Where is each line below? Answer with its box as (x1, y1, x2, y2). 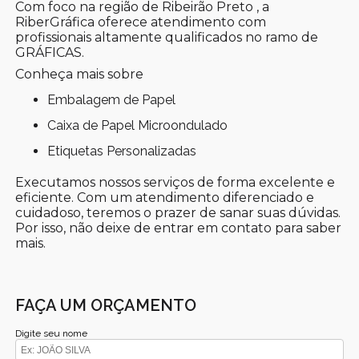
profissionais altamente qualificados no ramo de (15, 29, 319, 45)
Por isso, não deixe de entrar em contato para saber (15, 220, 342, 236)
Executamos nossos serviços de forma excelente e (15, 174, 336, 190)
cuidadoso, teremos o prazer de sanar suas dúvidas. (15, 204, 341, 220)
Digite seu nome (15, 327, 88, 339)
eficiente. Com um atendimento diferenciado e (15, 189, 315, 205)
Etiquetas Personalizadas (55, 143, 197, 159)
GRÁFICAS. (15, 44, 85, 60)
